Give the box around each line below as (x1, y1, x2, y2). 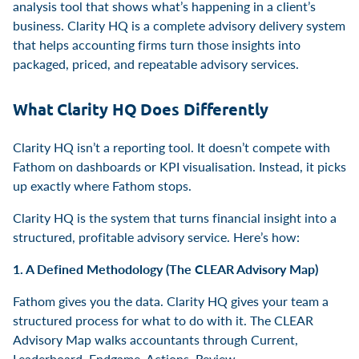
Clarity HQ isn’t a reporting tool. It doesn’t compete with (13, 137, 330, 156)
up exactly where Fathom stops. (13, 175, 192, 195)
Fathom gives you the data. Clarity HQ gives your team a (13, 291, 329, 310)
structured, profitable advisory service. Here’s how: (13, 227, 300, 246)
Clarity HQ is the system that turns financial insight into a (13, 208, 337, 227)
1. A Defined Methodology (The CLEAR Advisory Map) (13, 259, 318, 278)
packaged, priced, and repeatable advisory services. (13, 54, 299, 73)
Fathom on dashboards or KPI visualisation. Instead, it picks (13, 156, 346, 175)
